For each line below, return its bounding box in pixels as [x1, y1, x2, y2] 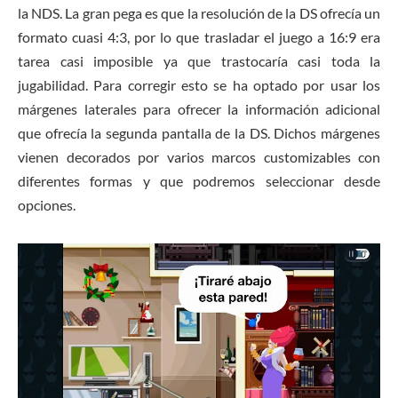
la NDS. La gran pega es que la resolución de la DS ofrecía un [18, 4, 380, 22]
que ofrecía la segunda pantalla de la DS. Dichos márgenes [18, 124, 380, 142]
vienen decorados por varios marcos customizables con [18, 148, 380, 166]
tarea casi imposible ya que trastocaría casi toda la [18, 52, 380, 70]
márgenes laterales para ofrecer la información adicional [18, 100, 380, 118]
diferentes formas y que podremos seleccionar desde [18, 172, 380, 190]
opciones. [18, 196, 76, 214]
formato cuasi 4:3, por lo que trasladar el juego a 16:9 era [18, 28, 380, 46]
